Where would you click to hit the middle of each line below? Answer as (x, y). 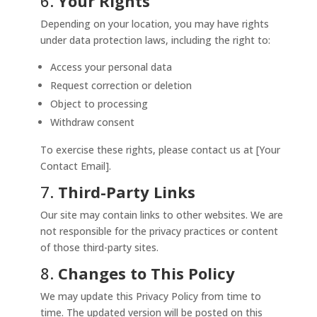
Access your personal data (111, 67)
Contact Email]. (76, 166)
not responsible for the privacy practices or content (160, 231)
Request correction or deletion (121, 85)
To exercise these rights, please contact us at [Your (161, 150)
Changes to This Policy (147, 273)
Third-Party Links (127, 192)
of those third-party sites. (100, 247)
